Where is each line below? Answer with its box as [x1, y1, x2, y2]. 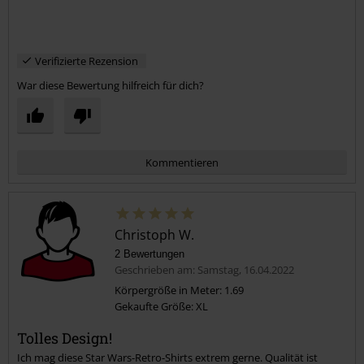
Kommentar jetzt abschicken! [29, 321, 170, 336]
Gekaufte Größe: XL [115, 298, 208, 314]
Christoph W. [115, 225, 194, 244]
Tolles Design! [17, 327, 112, 348]
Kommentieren [145, 154, 219, 170]
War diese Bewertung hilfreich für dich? [17, 77, 204, 93]
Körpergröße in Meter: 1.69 [115, 282, 244, 297]
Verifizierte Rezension [35, 53, 138, 68]
